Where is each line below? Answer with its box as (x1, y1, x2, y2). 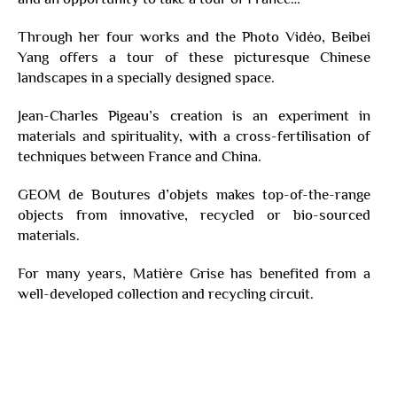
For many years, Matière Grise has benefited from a (18, 264, 370, 282)
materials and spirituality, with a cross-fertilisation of (18, 127, 370, 144)
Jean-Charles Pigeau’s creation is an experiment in (18, 106, 370, 124)
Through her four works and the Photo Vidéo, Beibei (18, 27, 370, 45)
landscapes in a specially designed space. (18, 68, 275, 86)
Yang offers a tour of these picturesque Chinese (18, 48, 370, 66)
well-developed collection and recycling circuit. (18, 284, 314, 302)
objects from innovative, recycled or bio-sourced (18, 206, 370, 223)
